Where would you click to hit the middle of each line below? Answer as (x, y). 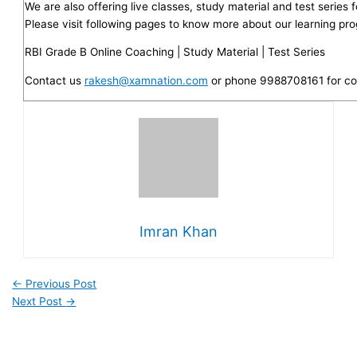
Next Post (39, 301)
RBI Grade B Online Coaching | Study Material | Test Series (175, 52)
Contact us (55, 80)
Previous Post (60, 283)
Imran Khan (178, 232)
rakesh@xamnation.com (147, 80)
